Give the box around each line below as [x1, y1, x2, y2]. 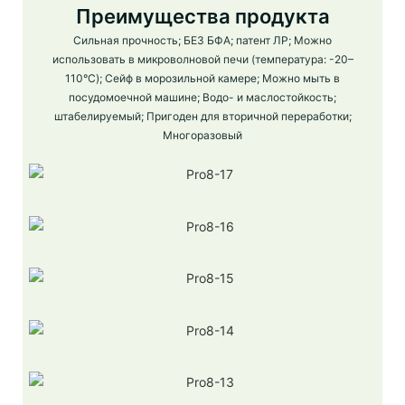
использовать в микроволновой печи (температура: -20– [52, 52, 353, 67]
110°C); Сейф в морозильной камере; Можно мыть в [65, 71, 340, 86]
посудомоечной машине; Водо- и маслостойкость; [69, 90, 336, 105]
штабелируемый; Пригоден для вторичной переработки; [53, 109, 352, 124]
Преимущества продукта [75, 4, 330, 28]
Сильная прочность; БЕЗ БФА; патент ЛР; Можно [73, 33, 332, 48]
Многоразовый [163, 128, 242, 143]
